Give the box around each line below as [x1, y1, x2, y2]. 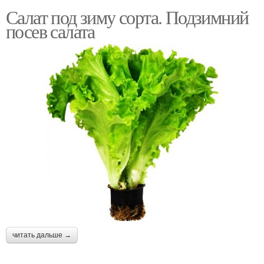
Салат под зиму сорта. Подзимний [6, 4, 249, 29]
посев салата [6, 18, 95, 44]
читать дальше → [12, 230, 71, 239]
